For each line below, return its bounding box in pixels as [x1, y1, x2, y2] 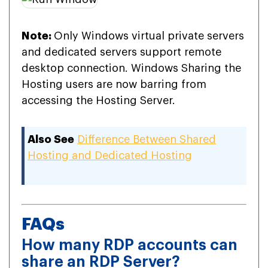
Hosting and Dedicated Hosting [28, 150, 192, 162]
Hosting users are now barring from [22, 79, 206, 90]
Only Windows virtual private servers [54, 31, 244, 42]
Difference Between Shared [77, 134, 216, 145]
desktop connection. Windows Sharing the [22, 63, 241, 74]
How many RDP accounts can [22, 237, 237, 252]
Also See [28, 134, 74, 145]
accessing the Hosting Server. [22, 95, 175, 106]
